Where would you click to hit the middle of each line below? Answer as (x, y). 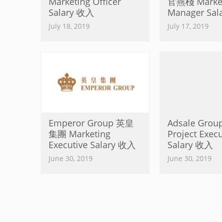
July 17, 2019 (188, 26)
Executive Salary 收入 (92, 145)
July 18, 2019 (69, 26)
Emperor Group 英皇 (91, 123)
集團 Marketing (80, 134)
